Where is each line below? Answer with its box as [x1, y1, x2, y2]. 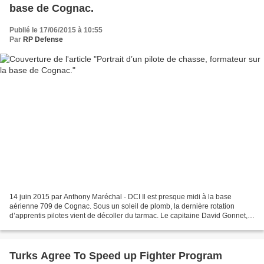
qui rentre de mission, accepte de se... [9, 221, 130, 230]
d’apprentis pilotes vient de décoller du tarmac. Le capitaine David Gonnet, [9, 212, 247, 220]
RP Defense [23, 35, 63, 44]
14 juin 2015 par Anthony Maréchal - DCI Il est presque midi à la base [9, 193, 232, 202]
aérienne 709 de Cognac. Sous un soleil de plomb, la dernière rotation [9, 202, 235, 211]
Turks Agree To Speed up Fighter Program [9, 250, 222, 262]
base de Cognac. [9, 2, 94, 14]
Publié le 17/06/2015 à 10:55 [9, 25, 103, 34]
